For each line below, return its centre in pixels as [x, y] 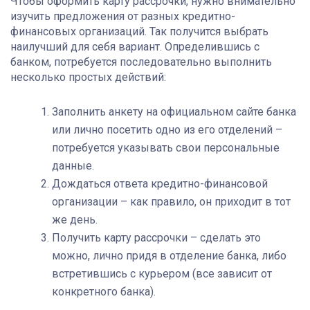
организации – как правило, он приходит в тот [171, 201]
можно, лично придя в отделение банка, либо [169, 255]
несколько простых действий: [88, 77]
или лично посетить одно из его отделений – [167, 129]
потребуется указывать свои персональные [166, 147]
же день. [75, 219]
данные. [73, 165]
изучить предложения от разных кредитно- [123, 16]
